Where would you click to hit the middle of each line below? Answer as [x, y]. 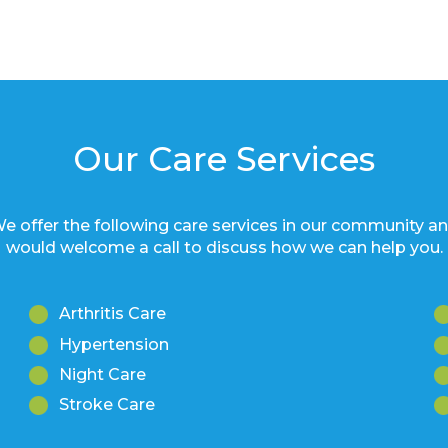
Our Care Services [224, 159]
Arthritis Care [112, 314]
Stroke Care [107, 405]
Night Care [102, 375]
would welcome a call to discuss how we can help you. [224, 248]
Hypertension [114, 344]
